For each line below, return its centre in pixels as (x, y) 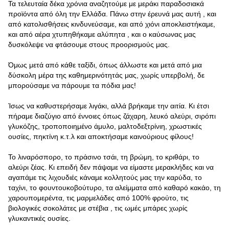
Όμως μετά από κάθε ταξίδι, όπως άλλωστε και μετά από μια (105, 65)
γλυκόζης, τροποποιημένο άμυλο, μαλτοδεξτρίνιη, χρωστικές (105, 127)
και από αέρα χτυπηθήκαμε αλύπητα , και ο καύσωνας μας (102, 35)
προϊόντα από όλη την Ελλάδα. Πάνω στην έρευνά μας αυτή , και (112, 14)
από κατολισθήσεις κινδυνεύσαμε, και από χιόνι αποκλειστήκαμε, (112, 24)
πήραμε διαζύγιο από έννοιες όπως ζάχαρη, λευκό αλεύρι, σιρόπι (112, 116)
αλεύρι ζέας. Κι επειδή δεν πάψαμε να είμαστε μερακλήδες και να (111, 167)
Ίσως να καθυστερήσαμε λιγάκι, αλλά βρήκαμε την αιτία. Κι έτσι (109, 106)
